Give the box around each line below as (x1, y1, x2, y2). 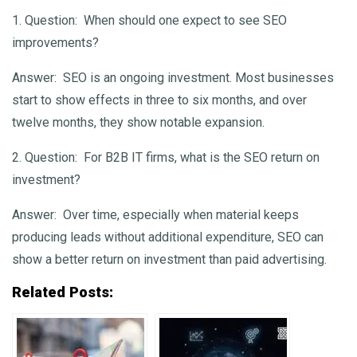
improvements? (12, 35, 99, 51)
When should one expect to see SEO (77, 13, 287, 29)
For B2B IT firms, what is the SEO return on (77, 150, 320, 166)
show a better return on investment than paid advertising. (12, 252, 327, 268)
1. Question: (12, 13, 77, 29)
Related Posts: (12, 284, 113, 302)
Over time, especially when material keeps (57, 207, 299, 223)
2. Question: (12, 150, 77, 166)
